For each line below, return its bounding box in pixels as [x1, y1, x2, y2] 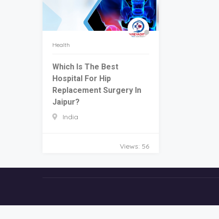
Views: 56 [119, 141, 149, 151]
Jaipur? [52, 97, 80, 107]
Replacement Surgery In [52, 85, 141, 95]
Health [52, 41, 70, 48]
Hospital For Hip [52, 73, 111, 83]
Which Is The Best [52, 62, 118, 71]
